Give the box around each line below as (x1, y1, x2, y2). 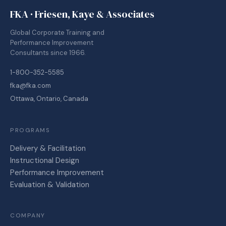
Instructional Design (10, 155, 79, 165)
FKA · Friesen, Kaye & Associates (10, 7, 154, 21)
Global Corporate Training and (10, 28, 104, 37)
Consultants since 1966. (10, 48, 86, 57)
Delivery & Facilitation (10, 143, 86, 153)
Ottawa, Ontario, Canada (10, 94, 88, 103)
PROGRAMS (10, 126, 50, 134)
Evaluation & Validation (10, 179, 89, 190)
